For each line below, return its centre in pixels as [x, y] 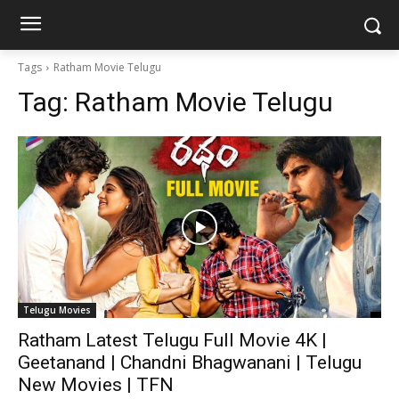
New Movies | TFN [96, 385]
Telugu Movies [57, 310]
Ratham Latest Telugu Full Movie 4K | [172, 340]
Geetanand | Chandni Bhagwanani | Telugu [190, 362]
